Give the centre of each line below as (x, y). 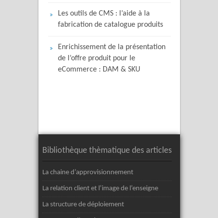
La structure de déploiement (83, 205)
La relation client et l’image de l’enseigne (100, 189)
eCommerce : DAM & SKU (99, 70)
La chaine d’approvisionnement (88, 173)
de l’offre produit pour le (97, 59)
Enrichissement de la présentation (112, 47)
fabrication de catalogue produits (110, 25)
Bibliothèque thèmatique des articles (107, 151)
